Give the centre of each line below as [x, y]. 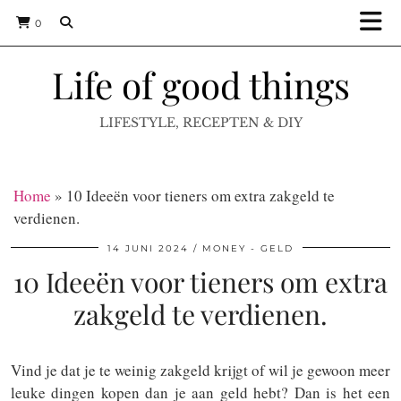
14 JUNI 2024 [148, 248]
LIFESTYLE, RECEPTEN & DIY [200, 123]
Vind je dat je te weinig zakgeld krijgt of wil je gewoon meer [200, 370]
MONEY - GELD [248, 248]
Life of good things [200, 84]
